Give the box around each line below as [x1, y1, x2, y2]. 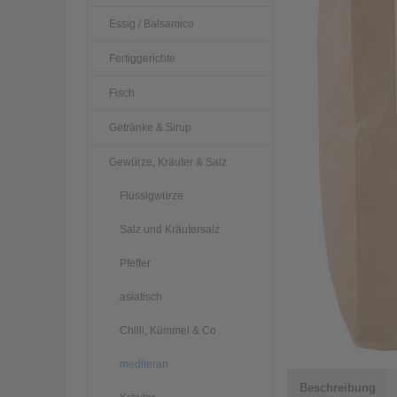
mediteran [120, 357, 168, 370]
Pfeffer [120, 256, 151, 269]
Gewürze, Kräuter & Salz [109, 155, 227, 168]
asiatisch [120, 290, 162, 303]
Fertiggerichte [109, 51, 175, 65]
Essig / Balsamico [109, 17, 194, 30]
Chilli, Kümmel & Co [120, 323, 216, 337]
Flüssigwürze [120, 189, 183, 202]
